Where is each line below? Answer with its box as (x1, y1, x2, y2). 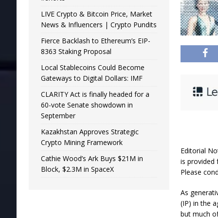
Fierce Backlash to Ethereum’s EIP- (40, 36, 150, 45)
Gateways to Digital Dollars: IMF (40, 73, 143, 83)
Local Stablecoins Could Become (40, 62, 145, 72)
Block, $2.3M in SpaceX (40, 164, 114, 174)
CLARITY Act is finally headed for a (40, 89, 149, 99)
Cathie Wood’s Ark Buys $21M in (40, 153, 143, 163)
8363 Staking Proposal (40, 46, 111, 56)
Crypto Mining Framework (40, 137, 123, 147)
